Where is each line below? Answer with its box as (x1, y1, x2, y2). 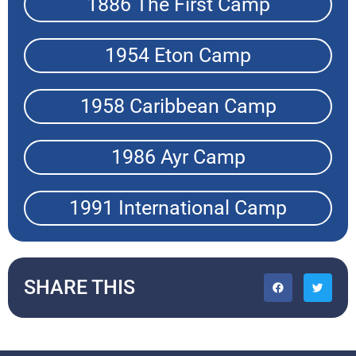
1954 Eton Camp (105, 44, 251, 68)
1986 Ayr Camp (110, 145, 246, 169)
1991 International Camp (69, 196, 287, 220)
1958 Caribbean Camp (79, 95, 277, 118)
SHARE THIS (24, 276, 135, 300)
